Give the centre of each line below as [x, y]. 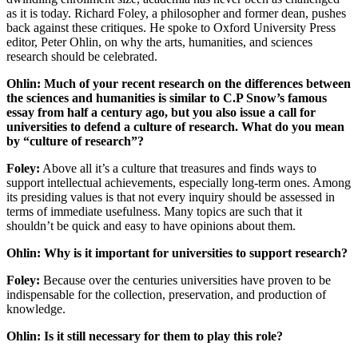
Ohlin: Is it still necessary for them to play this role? [145, 336]
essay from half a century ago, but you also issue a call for [161, 112]
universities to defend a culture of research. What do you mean [175, 126]
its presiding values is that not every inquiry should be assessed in [171, 197]
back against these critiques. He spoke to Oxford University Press [171, 27]
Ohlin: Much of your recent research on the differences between [179, 83]
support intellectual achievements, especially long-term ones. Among [179, 182]
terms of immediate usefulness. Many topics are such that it [154, 211]
